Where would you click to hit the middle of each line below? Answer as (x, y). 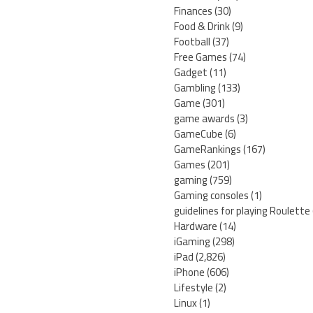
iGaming (192, 242)
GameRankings (208, 150)
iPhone (189, 272)
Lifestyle (194, 288)
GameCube (198, 134)
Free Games (201, 57)
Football (192, 42)
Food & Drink (202, 27)
